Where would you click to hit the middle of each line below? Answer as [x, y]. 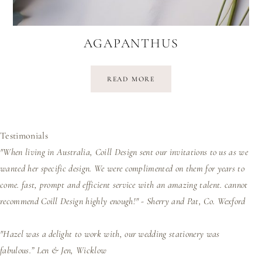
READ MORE [131, 79]
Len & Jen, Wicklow [72, 250]
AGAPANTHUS [131, 43]
